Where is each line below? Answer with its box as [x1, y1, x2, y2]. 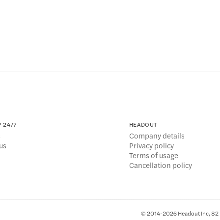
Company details [129, 130, 185, 141]
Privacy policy [129, 140, 174, 151]
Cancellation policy [129, 160, 192, 170]
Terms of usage [129, 150, 178, 161]
